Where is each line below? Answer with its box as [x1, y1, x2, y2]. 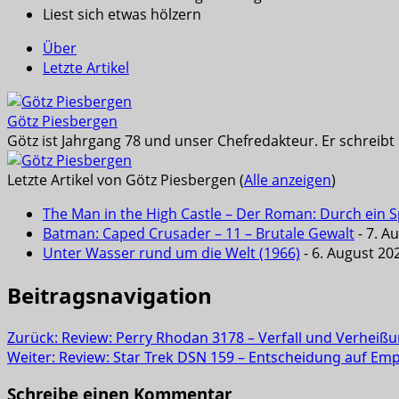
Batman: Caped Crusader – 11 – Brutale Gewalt [43, 223, 354, 243]
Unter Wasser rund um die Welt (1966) [43, 242, 300, 263]
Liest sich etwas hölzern [43, 4, 201, 24]
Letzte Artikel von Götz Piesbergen [7, 169, 240, 190]
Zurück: [7, 327, 61, 347]
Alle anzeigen [244, 169, 331, 190]
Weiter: [7, 346, 59, 367]
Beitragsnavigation [7, 280, 212, 310]
